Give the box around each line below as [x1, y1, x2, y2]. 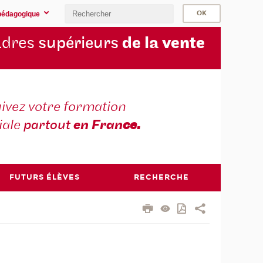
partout [23, 116, 73, 134]
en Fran [73, 116, 123, 134]
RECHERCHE [134, 172, 190, 182]
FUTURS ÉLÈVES [9, 172, 80, 182]
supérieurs [38, 33, 119, 54]
